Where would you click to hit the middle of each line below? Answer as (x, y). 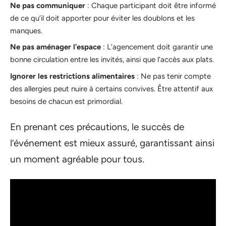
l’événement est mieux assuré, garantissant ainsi (112, 143)
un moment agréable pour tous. (77, 159)
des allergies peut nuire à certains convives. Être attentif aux (111, 89)
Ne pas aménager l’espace (55, 47)
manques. (26, 31)
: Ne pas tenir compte (173, 76)
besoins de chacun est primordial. (66, 101)
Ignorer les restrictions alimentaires (72, 76)
